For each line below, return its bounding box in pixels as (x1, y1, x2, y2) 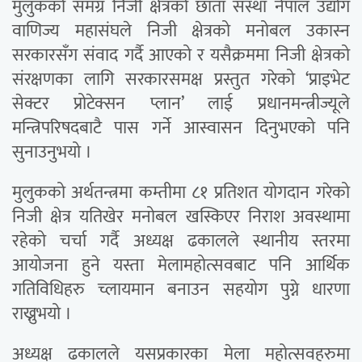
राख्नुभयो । (12, 299, 72, 330)
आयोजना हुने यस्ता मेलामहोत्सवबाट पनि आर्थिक (12, 250, 350, 281)
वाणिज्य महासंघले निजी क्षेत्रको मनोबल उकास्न (12, 16, 350, 47)
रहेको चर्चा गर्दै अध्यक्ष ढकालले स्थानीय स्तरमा (12, 226, 350, 257)
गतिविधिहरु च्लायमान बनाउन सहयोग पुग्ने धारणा (12, 275, 350, 305)
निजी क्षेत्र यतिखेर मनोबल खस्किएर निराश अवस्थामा (12, 202, 350, 233)
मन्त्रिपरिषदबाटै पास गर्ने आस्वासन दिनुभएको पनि (12, 113, 350, 144)
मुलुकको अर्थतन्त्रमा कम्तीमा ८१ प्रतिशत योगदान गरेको (12, 178, 350, 208)
